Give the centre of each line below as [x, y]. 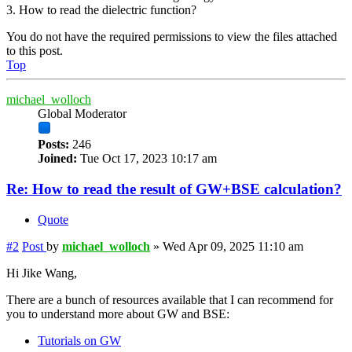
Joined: [57, 159]
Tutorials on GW [79, 340]
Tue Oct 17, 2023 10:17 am [147, 159]
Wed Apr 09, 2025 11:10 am [233, 246]
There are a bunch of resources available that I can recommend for [170, 299]
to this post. [35, 51]
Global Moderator [82, 114]
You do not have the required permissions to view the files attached [172, 37]
